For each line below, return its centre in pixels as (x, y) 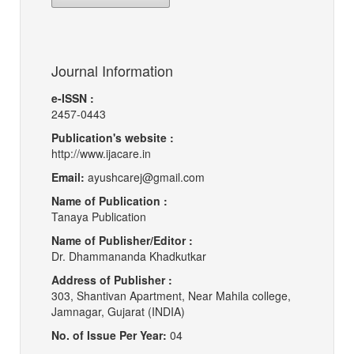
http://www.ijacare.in (101, 153)
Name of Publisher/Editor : (122, 240)
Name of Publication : (109, 200)
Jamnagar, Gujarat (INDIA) (120, 311)
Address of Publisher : (112, 279)
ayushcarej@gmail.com (146, 177)
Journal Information (112, 70)
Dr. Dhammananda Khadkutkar (129, 256)
